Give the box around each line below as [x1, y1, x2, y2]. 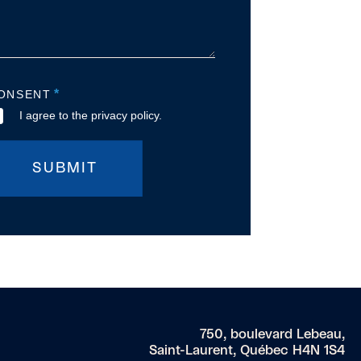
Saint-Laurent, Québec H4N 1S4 [149, 343, 345, 357]
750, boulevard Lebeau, [200, 327, 345, 341]
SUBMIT [32, 161, 98, 176]
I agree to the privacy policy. [19, 109, 162, 122]
